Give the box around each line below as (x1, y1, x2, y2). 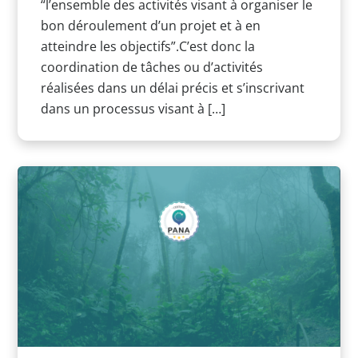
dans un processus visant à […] (40, 100, 225, 118)
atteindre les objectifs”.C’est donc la (40, 38, 255, 56)
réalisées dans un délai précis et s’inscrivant (40, 79, 304, 97)
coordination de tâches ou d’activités (40, 58, 263, 77)
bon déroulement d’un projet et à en (40, 17, 261, 35)
